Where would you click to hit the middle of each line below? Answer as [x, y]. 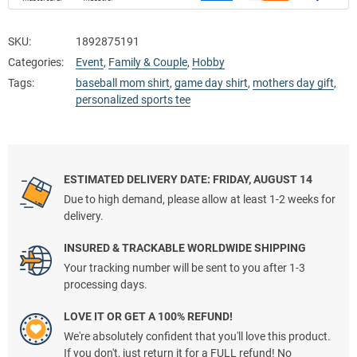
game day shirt [211, 83]
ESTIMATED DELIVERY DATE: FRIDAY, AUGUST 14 [188, 180]
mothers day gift [293, 83]
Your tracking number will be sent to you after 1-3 [184, 268]
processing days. [106, 285]
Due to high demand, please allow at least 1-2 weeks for [200, 200]
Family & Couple [148, 63]
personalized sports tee [133, 100]
